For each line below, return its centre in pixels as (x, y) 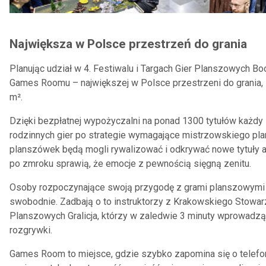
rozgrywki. (31, 230)
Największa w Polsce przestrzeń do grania (128, 44)
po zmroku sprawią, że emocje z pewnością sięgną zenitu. (130, 164)
